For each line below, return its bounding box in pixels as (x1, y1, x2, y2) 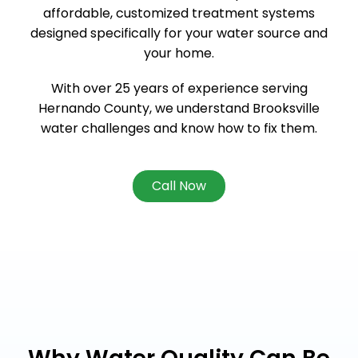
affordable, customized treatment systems (43, 3, 315, 22)
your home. (144, 43, 214, 62)
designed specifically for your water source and (30, 23, 328, 42)
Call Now (152, 177, 206, 196)
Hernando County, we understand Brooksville (38, 99, 320, 118)
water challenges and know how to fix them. (41, 119, 317, 138)
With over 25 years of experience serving (50, 79, 308, 98)
